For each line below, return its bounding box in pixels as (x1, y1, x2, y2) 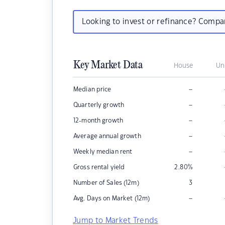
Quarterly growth (73, 102, 125, 108)
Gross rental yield (73, 164, 125, 170)
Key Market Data (73, 59, 143, 71)
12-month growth (73, 118, 123, 124)
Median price (73, 86, 111, 92)
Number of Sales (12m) (73, 180, 139, 186)
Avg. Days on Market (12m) (73, 195, 150, 201)
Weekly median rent (73, 149, 133, 155)
